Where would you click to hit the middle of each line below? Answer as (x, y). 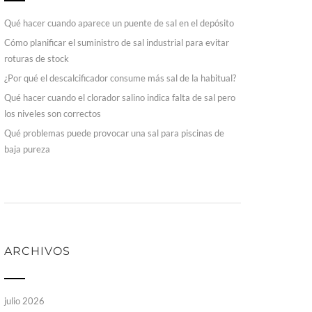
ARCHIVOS (37, 251)
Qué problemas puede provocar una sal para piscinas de (114, 133)
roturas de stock (37, 58)
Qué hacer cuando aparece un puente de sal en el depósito (119, 23)
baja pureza (27, 149)
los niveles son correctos (53, 114)
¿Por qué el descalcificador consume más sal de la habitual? (120, 78)
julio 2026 (24, 301)
